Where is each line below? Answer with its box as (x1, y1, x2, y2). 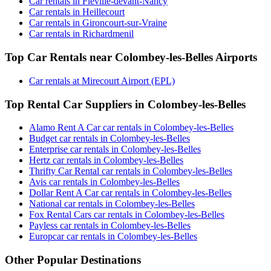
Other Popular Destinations (5, 253, 141, 266)
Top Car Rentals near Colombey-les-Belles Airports (5, 51, 257, 64)
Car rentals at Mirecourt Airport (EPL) (29, 75, 175, 86)
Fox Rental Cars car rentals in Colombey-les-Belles (29, 209, 224, 220)
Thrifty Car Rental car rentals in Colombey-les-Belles (29, 166, 232, 177)
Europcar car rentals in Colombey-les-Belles (29, 231, 197, 242)
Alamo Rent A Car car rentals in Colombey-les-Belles (29, 122, 233, 133)
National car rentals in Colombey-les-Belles (29, 198, 195, 209)
